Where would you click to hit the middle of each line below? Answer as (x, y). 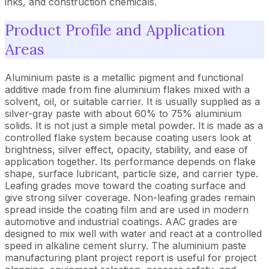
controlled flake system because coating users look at (128, 137)
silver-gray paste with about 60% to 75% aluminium (123, 113)
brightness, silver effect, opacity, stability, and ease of (126, 149)
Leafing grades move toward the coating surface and (125, 185)
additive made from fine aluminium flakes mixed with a (127, 89)
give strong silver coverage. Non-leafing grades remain (130, 197)
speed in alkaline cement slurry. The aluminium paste (125, 245)
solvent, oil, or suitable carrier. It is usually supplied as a (132, 101)
